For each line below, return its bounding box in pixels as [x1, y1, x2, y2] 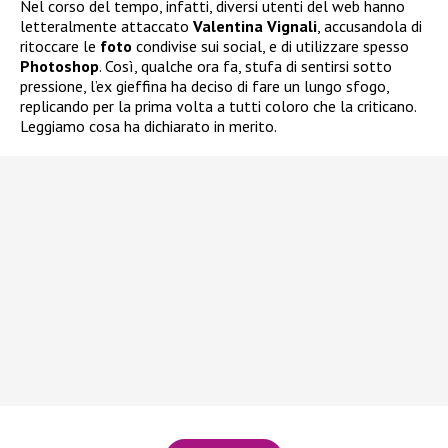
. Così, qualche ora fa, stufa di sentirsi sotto [99, 56, 392, 77]
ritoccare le [20, 36, 100, 57]
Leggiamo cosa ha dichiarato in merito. [20, 116, 277, 137]
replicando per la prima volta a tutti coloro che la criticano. [20, 96, 416, 117]
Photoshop [20, 56, 99, 77]
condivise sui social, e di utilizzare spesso [132, 36, 409, 57]
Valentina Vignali [193, 16, 317, 37]
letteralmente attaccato [20, 16, 193, 37]
